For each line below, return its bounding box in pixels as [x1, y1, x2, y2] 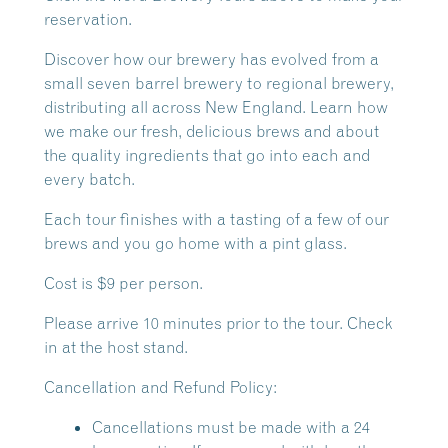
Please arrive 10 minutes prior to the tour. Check [44, 313, 393, 333]
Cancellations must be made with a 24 [92, 417, 370, 437]
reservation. [44, 9, 132, 29]
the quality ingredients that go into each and [44, 145, 371, 165]
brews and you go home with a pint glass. [44, 233, 347, 253]
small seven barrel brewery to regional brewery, [44, 73, 394, 93]
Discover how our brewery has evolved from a [44, 49, 379, 69]
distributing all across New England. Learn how [44, 97, 388, 117]
